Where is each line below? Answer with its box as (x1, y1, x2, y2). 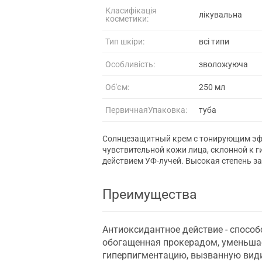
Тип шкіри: (105, 36, 144, 46)
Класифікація (105, 5, 157, 15)
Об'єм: (105, 82, 129, 92)
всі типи (199, 36, 229, 46)
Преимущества (102, 186, 197, 202)
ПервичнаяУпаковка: (105, 105, 187, 115)
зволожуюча (199, 59, 248, 69)
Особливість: (105, 59, 155, 69)
